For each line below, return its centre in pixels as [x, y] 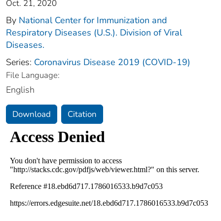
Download [32, 114]
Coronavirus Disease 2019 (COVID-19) [112, 62]
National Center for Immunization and [93, 20]
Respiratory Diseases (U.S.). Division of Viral [94, 32]
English [20, 90]
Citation [82, 114]
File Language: [33, 75]
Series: [20, 62]
